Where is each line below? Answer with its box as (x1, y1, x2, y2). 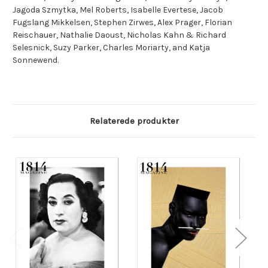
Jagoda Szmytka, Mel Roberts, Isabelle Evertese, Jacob (13, 5, 223, 16)
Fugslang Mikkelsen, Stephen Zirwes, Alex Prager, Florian (13, 17, 232, 28)
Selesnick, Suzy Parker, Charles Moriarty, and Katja (13, 42, 210, 53)
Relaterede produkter (89, 115, 179, 127)
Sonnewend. (13, 55, 59, 66)
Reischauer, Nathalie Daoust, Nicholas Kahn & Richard (13, 30, 226, 41)
